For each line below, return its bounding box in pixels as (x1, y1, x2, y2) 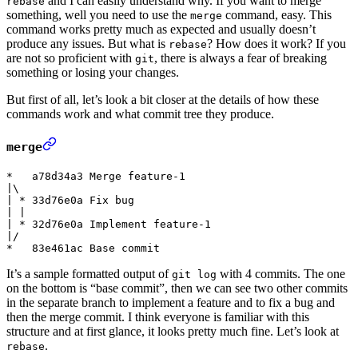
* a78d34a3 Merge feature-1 (6, 169, 185, 182)
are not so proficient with (6, 51, 135, 66)
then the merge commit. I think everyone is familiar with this (6, 309, 309, 324)
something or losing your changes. (6, 66, 179, 80)
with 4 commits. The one (217, 266, 345, 280)
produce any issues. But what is (6, 37, 169, 51)
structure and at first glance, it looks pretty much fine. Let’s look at (6, 324, 339, 338)
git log (172, 268, 217, 280)
